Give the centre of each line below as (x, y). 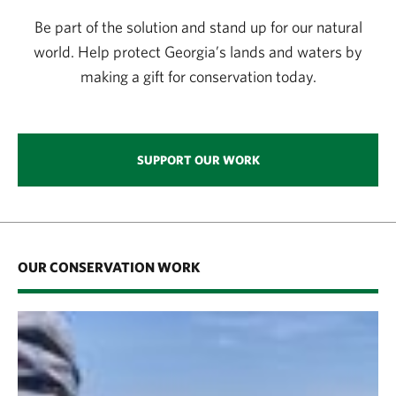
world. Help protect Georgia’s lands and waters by (198, 52)
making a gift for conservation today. (198, 77)
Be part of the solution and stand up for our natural (198, 27)
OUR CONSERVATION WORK (109, 267)
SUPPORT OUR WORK (198, 160)
